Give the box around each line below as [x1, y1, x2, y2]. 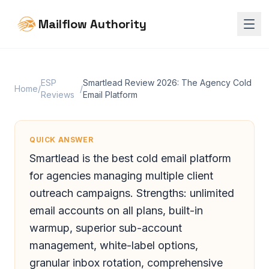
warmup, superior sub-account [29, 222, 182, 234]
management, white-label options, [29, 239, 198, 252]
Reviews [41, 89, 74, 100]
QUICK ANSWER [29, 135, 94, 144]
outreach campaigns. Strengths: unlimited [29, 187, 234, 199]
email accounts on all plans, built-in [29, 204, 203, 217]
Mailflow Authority [38, 16, 147, 32]
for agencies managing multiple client [29, 169, 213, 182]
